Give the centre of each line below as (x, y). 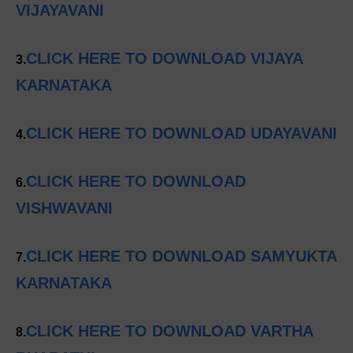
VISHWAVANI (64, 208)
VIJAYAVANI (60, 11)
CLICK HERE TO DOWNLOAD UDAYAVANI (182, 134)
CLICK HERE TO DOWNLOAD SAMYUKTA (181, 256)
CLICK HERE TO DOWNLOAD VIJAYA (164, 59)
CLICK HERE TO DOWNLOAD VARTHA (169, 331)
